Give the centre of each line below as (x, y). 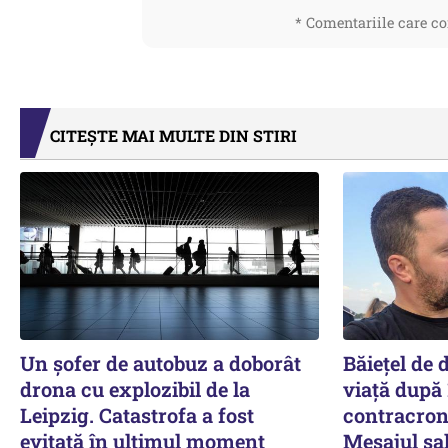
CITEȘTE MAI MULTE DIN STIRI (173, 135)
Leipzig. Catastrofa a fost (137, 414)
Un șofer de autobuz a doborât (160, 362)
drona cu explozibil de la (135, 388)
